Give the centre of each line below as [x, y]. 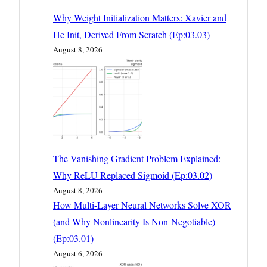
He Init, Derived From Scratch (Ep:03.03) [131, 35]
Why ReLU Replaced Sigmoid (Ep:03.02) [133, 175]
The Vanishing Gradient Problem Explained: [137, 159]
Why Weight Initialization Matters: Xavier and [140, 18]
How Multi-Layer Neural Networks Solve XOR [142, 205]
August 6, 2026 [78, 254]
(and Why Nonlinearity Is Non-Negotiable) [134, 222]
